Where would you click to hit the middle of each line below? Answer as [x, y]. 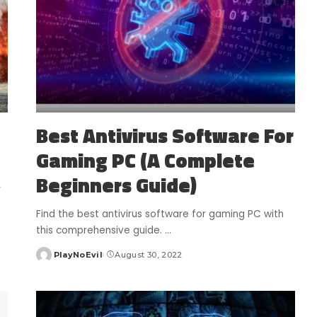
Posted [52, 260]
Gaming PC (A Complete [145, 161]
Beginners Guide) [116, 185]
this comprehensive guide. [100, 231]
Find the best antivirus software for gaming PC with [160, 214]
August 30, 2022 [149, 255]
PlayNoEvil [78, 255]
